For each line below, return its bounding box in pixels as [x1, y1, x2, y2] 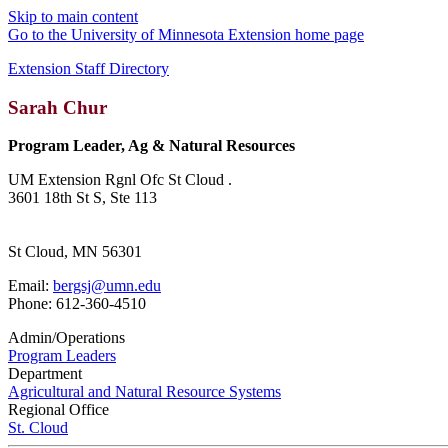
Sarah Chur [8, 96, 107, 118]
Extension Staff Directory [8, 60, 169, 77]
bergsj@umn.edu [53, 277, 161, 295]
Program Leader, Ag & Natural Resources [8, 137, 295, 155]
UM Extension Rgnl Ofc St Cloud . [8, 171, 232, 189]
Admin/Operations [8, 329, 125, 347]
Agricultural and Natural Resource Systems [8, 383, 281, 401]
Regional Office [8, 401, 109, 419]
